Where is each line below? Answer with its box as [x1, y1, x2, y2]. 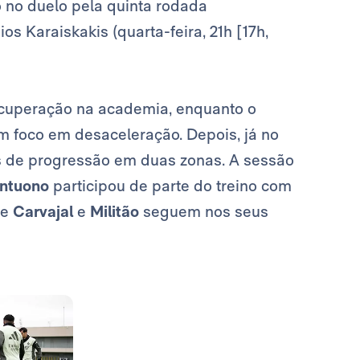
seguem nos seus [143, 202, 268, 222]
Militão [90, 202, 143, 222]
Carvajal [13, 202, 77, 222]
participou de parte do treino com [53, 176, 292, 196]
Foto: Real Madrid [91, 315, 191, 331]
